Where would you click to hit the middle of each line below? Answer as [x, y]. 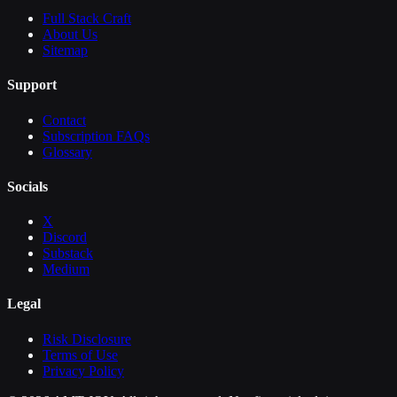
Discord [65, 237]
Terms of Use [80, 354]
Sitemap [65, 51]
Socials [27, 186]
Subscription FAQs [96, 136]
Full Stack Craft [87, 19]
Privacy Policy [83, 370]
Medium [66, 269]
